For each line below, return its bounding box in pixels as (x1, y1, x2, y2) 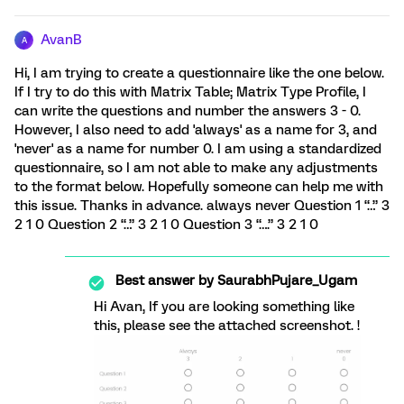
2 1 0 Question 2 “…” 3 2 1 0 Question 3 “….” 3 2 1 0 (14, 216, 318, 233)
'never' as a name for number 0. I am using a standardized (14, 141, 381, 157)
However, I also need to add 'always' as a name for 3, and (14, 122, 377, 138)
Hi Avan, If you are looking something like (94, 298, 354, 315)
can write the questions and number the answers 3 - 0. (14, 103, 361, 119)
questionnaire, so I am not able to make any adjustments (14, 160, 378, 176)
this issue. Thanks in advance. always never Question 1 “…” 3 (14, 197, 390, 214)
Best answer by (115, 272, 214, 289)
